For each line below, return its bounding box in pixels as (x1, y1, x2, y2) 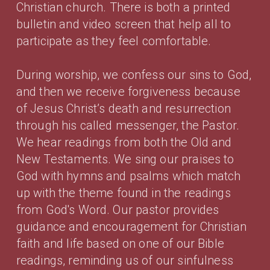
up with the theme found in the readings (16, 185, 231, 200)
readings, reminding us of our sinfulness (16, 253, 233, 268)
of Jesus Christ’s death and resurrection (16, 101, 231, 116)
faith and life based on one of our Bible (16, 236, 224, 251)
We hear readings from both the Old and (16, 134, 232, 149)
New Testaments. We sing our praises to (16, 151, 234, 166)
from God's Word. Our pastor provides (16, 202, 219, 217)
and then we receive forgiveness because (16, 84, 240, 99)
